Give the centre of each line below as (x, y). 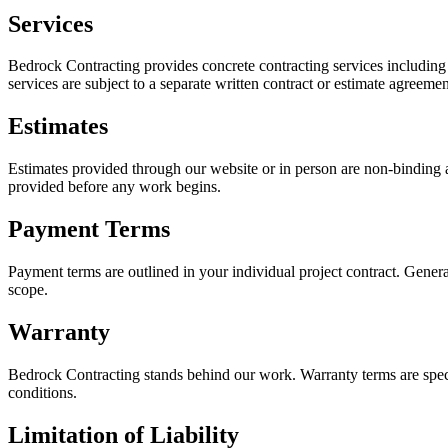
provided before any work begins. (114, 187)
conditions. (42, 392)
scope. (28, 290)
